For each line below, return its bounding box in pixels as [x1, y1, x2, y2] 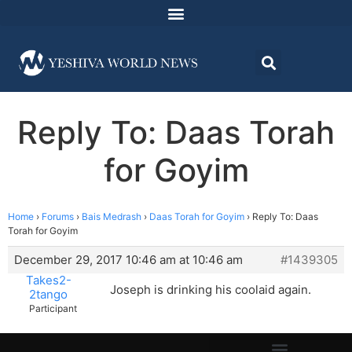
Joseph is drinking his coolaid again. [110, 282, 311, 298]
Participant [29, 302, 77, 315]
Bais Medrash [82, 211, 141, 223]
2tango [29, 287, 68, 302]
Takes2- [25, 273, 71, 288]
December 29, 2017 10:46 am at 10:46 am [14, 252, 243, 268]
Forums [42, 211, 74, 223]
